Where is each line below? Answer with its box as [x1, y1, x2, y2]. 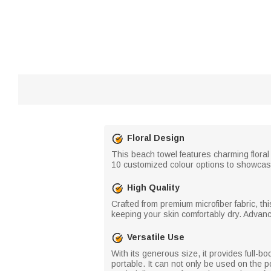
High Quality [127, 183, 180, 192]
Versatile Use [127, 232, 184, 242]
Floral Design [127, 133, 184, 143]
